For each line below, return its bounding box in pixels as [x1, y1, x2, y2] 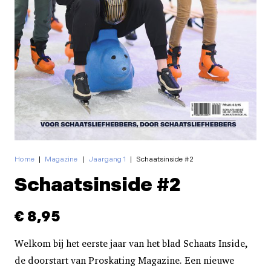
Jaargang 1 [88, 154, 126, 164]
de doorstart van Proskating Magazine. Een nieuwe [15, 255, 234, 267]
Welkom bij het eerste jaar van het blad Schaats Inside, [15, 238, 248, 250]
